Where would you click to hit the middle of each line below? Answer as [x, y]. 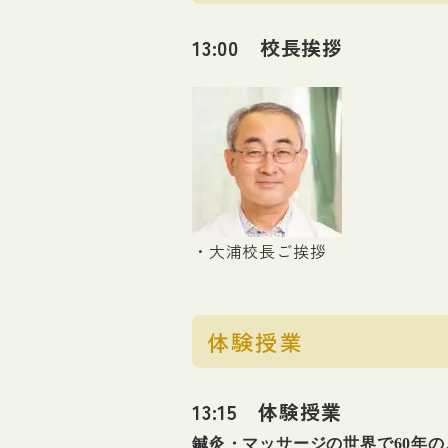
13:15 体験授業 [267, 412]
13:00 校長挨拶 [267, 48]
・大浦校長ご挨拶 [259, 251]
